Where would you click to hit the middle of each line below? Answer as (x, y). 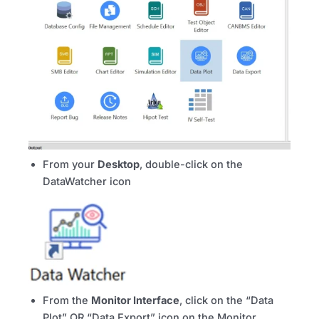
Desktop (119, 165)
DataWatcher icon (87, 182)
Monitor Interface (135, 300)
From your (70, 165)
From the (67, 300)
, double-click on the (191, 165)
